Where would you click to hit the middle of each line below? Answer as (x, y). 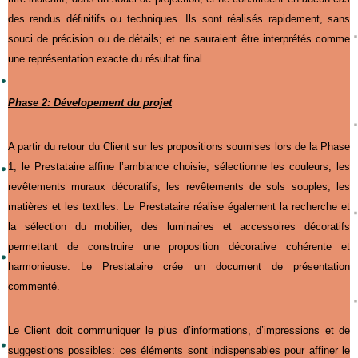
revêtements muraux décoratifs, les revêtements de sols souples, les (179, 186)
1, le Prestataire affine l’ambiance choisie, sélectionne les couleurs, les (179, 166)
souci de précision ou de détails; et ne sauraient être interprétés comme (179, 38)
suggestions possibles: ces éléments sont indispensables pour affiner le (179, 350)
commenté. (34, 286)
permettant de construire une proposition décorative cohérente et (179, 246)
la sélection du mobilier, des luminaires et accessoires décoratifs (179, 226)
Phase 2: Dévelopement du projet (90, 102)
